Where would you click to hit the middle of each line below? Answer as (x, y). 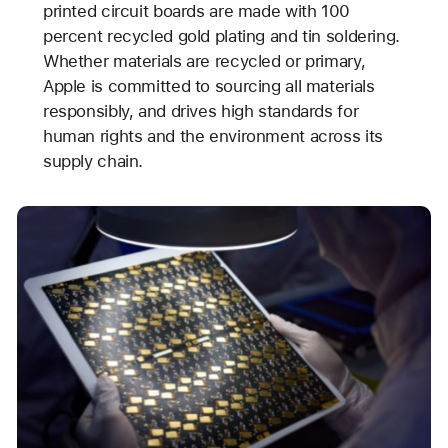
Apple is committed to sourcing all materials (208, 86)
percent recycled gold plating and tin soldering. (221, 36)
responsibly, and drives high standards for (200, 111)
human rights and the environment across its (212, 136)
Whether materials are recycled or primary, (204, 61)
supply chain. (93, 161)
